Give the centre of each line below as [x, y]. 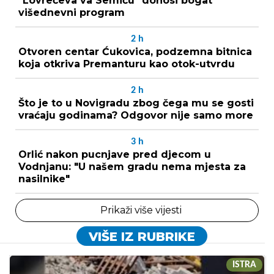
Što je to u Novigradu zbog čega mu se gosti [136, 103]
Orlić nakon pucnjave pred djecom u [115, 154]
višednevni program [72, 12]
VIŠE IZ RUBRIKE [142, 236]
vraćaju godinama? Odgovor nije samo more [136, 115]
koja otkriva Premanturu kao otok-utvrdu [127, 64]
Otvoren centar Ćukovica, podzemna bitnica [135, 51]
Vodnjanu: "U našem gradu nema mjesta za [132, 166]
